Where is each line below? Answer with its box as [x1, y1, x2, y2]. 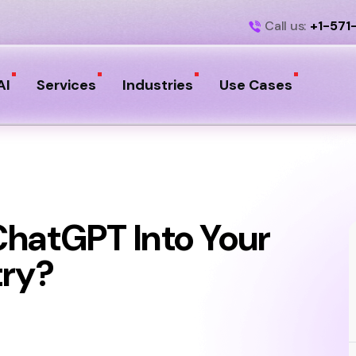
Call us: [265, 17, 306, 34]
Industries [122, 75, 193, 95]
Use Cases [219, 75, 292, 95]
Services [36, 75, 96, 95]
